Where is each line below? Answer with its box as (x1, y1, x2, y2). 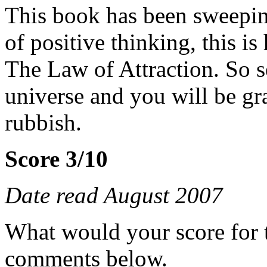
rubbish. (5, 109, 82, 135)
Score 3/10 (5, 145, 108, 172)
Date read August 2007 (5, 182, 223, 208)
